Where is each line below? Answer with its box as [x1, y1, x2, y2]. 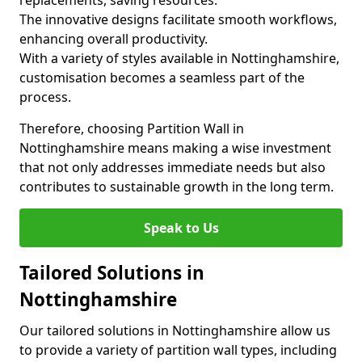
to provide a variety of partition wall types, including [19, 341, 337, 359]
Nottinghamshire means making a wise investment [19, 139, 331, 157]
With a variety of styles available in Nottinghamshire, [19, 49, 339, 67]
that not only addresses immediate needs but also [19, 158, 326, 176]
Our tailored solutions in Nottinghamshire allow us [19, 322, 330, 339]
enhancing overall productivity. [19, 30, 208, 48]
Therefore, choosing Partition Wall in [19, 120, 244, 137]
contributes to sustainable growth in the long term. [19, 178, 334, 196]
